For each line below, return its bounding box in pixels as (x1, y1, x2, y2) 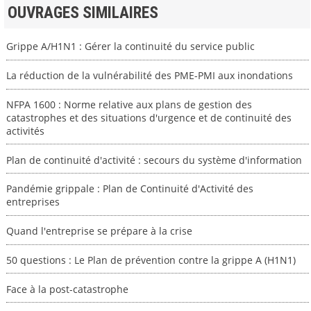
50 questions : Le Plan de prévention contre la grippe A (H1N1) (6, 253, 296, 267)
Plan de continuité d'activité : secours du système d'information (6, 153, 302, 167)
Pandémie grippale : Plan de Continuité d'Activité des (6, 182, 253, 196)
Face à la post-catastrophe (6, 282, 128, 296)
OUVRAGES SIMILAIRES (7, 3, 158, 22)
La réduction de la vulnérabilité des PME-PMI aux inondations (6, 69, 293, 82)
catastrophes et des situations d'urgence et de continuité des (6, 110, 292, 124)
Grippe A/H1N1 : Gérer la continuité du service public (6, 40, 255, 53)
